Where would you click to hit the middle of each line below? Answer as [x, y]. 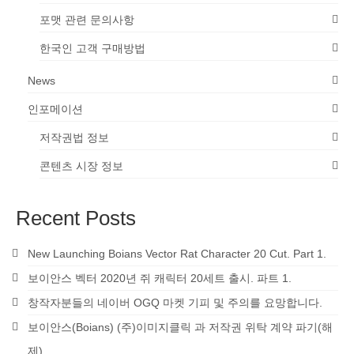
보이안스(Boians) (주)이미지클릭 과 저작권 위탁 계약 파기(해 [180, 328]
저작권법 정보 [74, 138]
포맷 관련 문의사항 [87, 20]
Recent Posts [76, 218]
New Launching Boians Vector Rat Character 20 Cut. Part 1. [177, 254]
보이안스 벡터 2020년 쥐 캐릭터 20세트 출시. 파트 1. [160, 279]
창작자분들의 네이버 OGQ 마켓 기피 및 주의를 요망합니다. [175, 303]
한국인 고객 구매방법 [92, 49]
